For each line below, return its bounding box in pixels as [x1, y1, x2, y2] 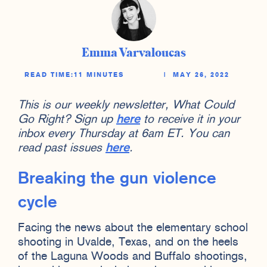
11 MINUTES [73, 72, 125, 79]
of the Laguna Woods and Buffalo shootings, [18, 250, 247, 263]
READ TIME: [24, 72, 74, 79]
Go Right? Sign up [18, 113, 116, 126]
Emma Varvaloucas [81, 44, 186, 61]
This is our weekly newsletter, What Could [18, 99, 234, 111]
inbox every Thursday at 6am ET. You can [18, 128, 229, 140]
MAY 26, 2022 [172, 72, 229, 79]
